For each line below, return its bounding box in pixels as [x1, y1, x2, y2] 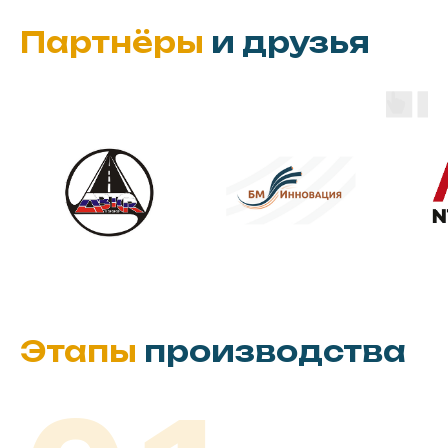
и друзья [211, 25, 370, 60]
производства [144, 334, 406, 370]
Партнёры [20, 25, 211, 60]
